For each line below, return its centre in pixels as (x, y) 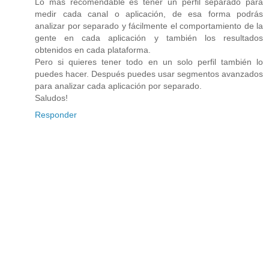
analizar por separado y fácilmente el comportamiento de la (149, 26)
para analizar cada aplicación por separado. (118, 86)
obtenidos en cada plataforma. (93, 50)
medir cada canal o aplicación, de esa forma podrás (149, 14)
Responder (56, 115)
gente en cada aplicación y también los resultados (149, 38)
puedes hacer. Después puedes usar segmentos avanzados (149, 74)
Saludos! (51, 98)
